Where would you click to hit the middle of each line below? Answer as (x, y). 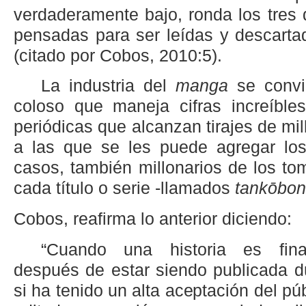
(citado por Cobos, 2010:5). (118, 55)
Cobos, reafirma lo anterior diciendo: (153, 219)
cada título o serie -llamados (124, 189)
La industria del (108, 86)
